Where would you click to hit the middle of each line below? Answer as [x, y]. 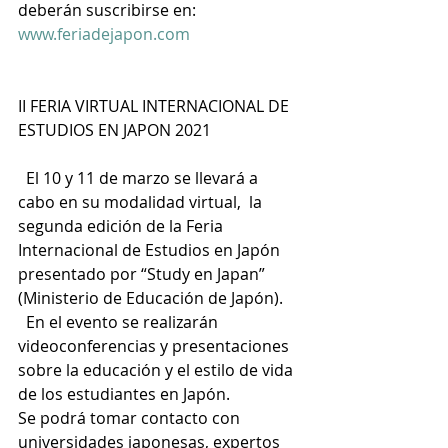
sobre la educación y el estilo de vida [157, 370]
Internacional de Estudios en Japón [151, 250]
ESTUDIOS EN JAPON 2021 [114, 130]
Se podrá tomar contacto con [131, 418]
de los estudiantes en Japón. [124, 394]
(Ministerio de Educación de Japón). [150, 298]
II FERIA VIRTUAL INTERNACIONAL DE [155, 106]
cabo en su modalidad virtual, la [142, 202]
